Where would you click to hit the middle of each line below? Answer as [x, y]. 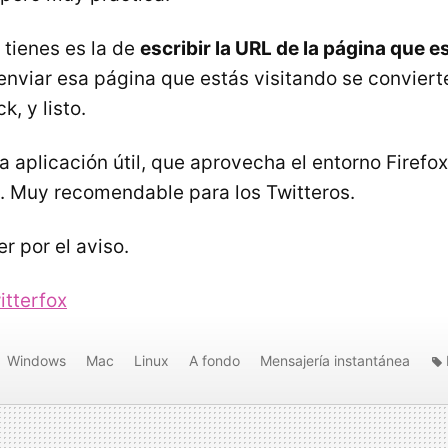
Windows [36, 360]
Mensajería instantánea [335, 360]
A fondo [214, 360]
